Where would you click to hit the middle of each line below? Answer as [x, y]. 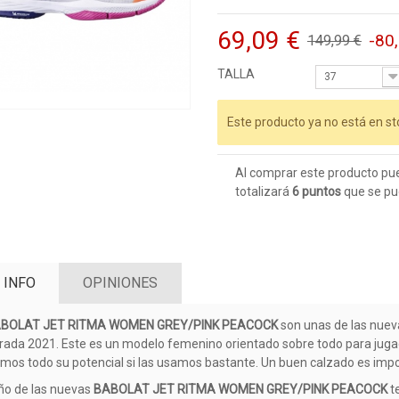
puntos [320, 191]
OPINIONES [120, 283]
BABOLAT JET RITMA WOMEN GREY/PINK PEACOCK [242, 389]
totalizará [263, 191]
